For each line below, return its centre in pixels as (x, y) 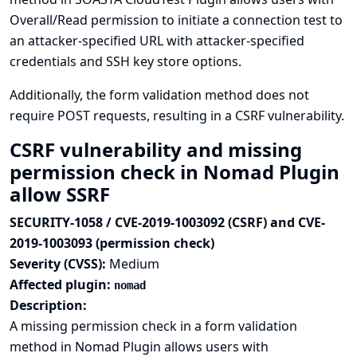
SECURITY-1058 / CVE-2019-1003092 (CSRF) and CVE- (167, 222)
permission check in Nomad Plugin (175, 172)
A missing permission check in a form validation (153, 326)
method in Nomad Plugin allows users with (139, 347)
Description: (48, 305)
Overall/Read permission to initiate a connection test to (176, 20)
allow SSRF (62, 194)
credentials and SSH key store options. (126, 61)
